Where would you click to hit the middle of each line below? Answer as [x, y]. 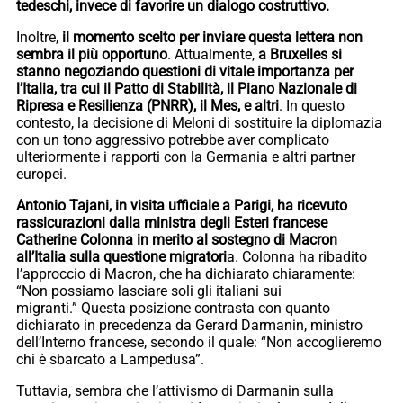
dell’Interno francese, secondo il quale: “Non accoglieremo [199, 342]
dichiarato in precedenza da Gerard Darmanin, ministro [189, 325]
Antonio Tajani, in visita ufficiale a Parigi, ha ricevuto [182, 205]
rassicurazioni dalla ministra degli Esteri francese [172, 222]
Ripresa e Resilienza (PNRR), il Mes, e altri [148, 105]
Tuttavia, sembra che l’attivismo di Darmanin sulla [175, 390]
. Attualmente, [213, 54]
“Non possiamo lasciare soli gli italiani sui [149, 291]
